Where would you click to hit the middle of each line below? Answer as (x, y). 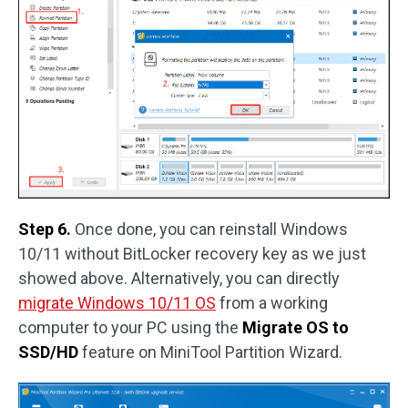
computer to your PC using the (130, 328)
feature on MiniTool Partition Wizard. (212, 352)
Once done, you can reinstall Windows (211, 229)
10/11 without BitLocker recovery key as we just (192, 254)
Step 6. (46, 229)
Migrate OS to (296, 328)
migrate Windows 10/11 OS (117, 303)
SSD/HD (50, 352)
